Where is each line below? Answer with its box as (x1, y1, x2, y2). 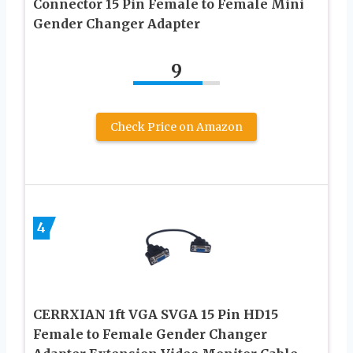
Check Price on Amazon (110, 119, 243, 134)
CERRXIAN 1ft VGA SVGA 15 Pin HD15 (33, 306, 278, 322)
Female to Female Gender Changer (33, 325, 267, 342)
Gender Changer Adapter (33, 15, 200, 32)
